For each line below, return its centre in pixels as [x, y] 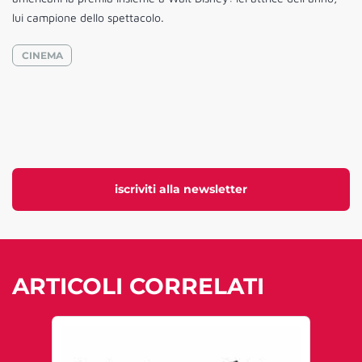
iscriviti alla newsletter [181, 189]
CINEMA [42, 55]
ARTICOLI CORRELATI [138, 286]
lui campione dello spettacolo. [88, 18]
